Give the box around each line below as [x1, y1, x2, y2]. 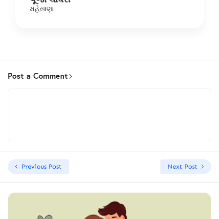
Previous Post [22, 163, 62, 171]
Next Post [168, 163, 197, 171]
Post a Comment [8, 70, 68, 81]
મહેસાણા [30, 5, 54, 13]
